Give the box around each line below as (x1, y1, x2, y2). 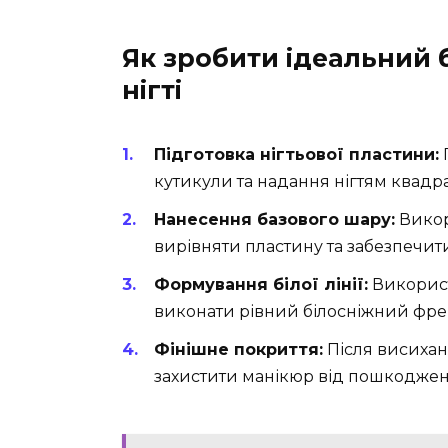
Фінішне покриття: (154, 340, 323, 360)
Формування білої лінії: (154, 275, 368, 295)
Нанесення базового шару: (154, 210, 395, 230)
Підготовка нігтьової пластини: (154, 144, 439, 164)
